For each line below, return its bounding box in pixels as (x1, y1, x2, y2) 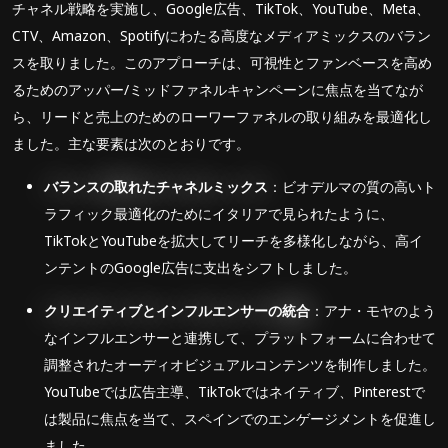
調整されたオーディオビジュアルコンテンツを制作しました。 (44, 355, 436, 374)
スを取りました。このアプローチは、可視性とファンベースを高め (12, 53, 432, 72)
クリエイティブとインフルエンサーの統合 (44, 301, 310, 320)
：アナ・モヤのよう (310, 301, 436, 320)
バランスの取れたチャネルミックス (44, 177, 268, 196)
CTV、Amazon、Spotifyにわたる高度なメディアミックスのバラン (12, 26, 431, 45)
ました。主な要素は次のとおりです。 (12, 134, 250, 153)
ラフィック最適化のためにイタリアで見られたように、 (44, 204, 394, 223)
